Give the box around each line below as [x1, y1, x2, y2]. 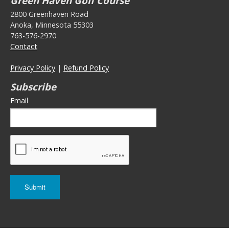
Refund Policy [63, 63, 109, 73]
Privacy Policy [10, 63, 55, 73]
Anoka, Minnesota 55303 [10, 20, 94, 30]
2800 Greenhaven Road [10, 9, 88, 19]
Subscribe [10, 80, 56, 94]
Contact [10, 41, 37, 52]
